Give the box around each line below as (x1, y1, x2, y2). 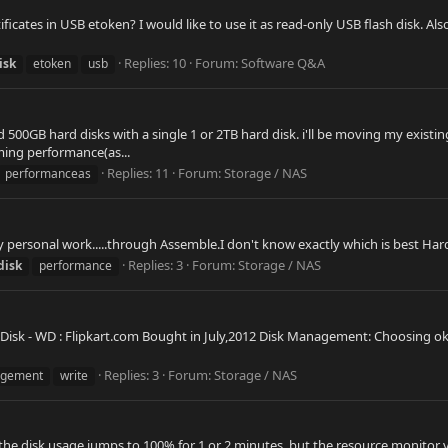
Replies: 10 (124, 54, 186, 73)
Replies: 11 (107, 164, 169, 183)
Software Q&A (241, 54, 325, 73)
